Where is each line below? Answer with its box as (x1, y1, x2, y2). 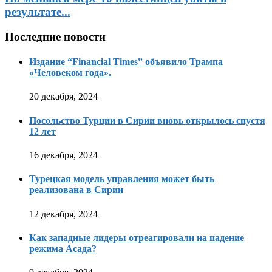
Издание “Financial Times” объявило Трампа (29, 56, 223, 67)
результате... (5, 5, 70, 19)
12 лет (29, 126, 56, 137)
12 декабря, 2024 (29, 208, 98, 219)
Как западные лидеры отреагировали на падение (29, 232, 244, 243)
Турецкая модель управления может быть (29, 174, 214, 185)
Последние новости (5, 30, 106, 43)
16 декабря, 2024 (29, 150, 98, 161)
